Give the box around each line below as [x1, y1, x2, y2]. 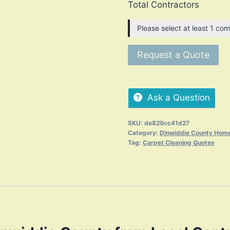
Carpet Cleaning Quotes [142, 139, 215, 147]
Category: [127, 129, 160, 137]
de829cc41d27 [144, 119, 189, 127]
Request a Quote [137, 49, 209, 61]
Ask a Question [147, 92, 210, 103]
